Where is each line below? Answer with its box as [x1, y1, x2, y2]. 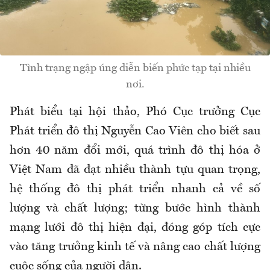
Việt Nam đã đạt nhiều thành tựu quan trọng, [10, 164, 260, 177]
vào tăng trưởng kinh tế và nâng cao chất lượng [10, 241, 260, 254]
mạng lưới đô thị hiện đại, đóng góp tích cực [10, 222, 260, 234]
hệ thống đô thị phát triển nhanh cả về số [10, 183, 260, 196]
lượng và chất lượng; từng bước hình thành [10, 202, 260, 215]
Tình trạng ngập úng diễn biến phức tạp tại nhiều [19, 63, 251, 74]
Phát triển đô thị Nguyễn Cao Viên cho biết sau [10, 125, 260, 138]
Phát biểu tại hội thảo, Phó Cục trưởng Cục [10, 106, 260, 119]
